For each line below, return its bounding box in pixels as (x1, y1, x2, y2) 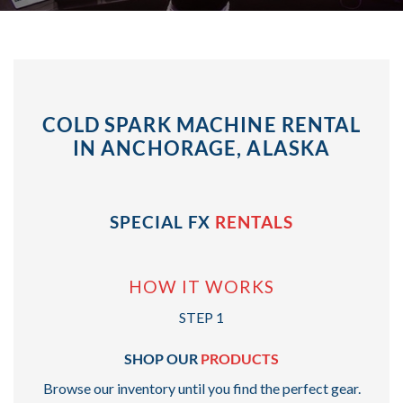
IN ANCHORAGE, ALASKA (72, 136, 331, 161)
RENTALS (215, 211, 294, 233)
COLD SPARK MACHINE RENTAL (41, 112, 362, 138)
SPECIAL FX (109, 211, 216, 233)
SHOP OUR (124, 349, 201, 367)
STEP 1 (179, 309, 224, 327)
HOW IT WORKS (129, 276, 274, 298)
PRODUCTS (201, 349, 279, 367)
